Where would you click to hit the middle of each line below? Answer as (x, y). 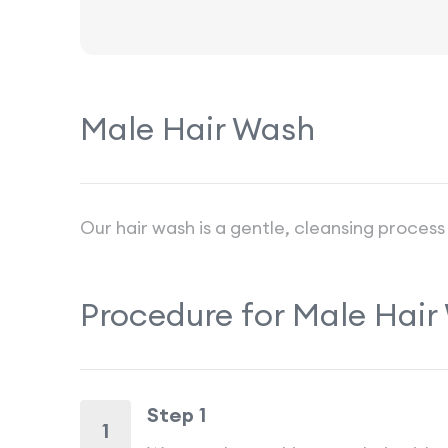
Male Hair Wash (197, 128)
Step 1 (176, 414)
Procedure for (186, 314)
